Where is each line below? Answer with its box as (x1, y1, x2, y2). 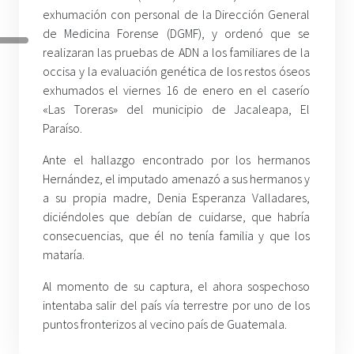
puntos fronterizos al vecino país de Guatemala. (43, 316, 287, 332)
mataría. (43, 247, 85, 262)
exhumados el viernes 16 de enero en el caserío (43, 82, 311, 98)
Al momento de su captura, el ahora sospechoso (43, 278, 311, 294)
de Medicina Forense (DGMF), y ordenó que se (43, 25, 311, 41)
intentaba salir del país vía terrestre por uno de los (43, 297, 311, 313)
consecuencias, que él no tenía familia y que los (43, 228, 311, 243)
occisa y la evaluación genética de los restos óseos (43, 63, 311, 79)
